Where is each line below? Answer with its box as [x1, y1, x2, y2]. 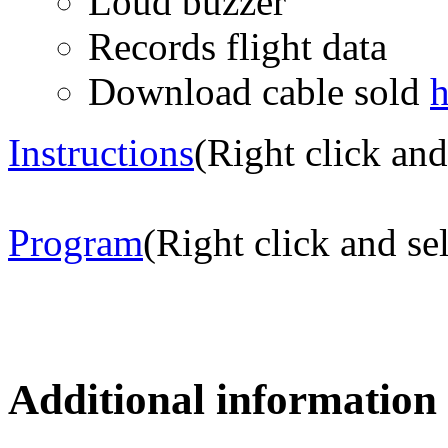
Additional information [8, 376, 437, 424]
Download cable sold [88, 70, 430, 114]
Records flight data [88, 25, 387, 69]
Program [8, 221, 143, 265]
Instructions [8, 131, 194, 175]
